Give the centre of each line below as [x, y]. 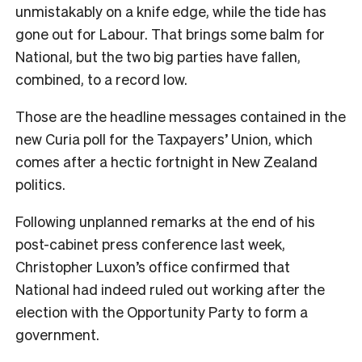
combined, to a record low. [103, 78]
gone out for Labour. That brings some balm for [170, 33]
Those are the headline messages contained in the [181, 116]
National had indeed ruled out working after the [170, 288]
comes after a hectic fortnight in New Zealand [166, 161]
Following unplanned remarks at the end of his [165, 221]
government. [57, 334]
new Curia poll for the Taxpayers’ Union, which [164, 138]
